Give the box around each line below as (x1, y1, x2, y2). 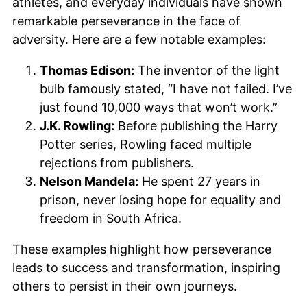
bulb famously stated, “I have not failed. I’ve (40, 82, 292, 97)
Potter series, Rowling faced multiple (40, 137, 251, 152)
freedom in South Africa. (40, 211, 182, 226)
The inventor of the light (134, 63, 280, 78)
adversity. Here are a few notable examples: (12, 32, 266, 47)
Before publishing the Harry (114, 119, 278, 134)
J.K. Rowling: (40, 119, 114, 134)
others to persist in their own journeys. (12, 279, 237, 294)
